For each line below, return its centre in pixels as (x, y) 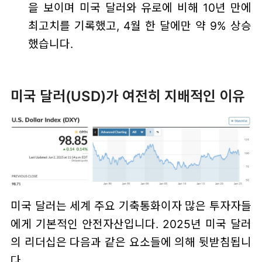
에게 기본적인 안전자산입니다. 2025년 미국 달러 (131, 224)
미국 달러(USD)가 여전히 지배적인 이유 (127, 96)
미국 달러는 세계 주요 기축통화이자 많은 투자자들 (131, 206)
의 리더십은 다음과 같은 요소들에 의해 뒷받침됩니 (131, 242)
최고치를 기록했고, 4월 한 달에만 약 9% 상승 (140, 25)
